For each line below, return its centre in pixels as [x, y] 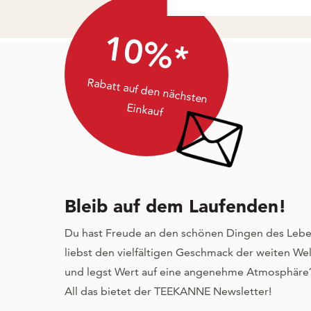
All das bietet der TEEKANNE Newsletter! [168, 292]
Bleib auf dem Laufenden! [175, 207]
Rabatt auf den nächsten [148, 90]
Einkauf [145, 109]
